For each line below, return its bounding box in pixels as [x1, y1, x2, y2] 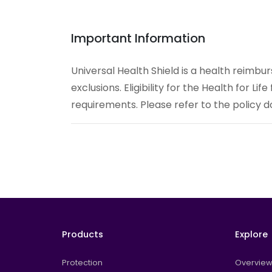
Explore [235, 228, 268, 241]
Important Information [71, 30, 205, 47]
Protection [62, 257, 103, 268]
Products [62, 228, 103, 241]
